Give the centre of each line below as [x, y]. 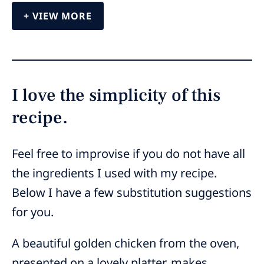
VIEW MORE [62, 16]
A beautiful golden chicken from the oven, [126, 243]
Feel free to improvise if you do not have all [128, 154]
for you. [33, 212]
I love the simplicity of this [116, 95]
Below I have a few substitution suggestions [132, 192]
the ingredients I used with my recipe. [114, 173]
